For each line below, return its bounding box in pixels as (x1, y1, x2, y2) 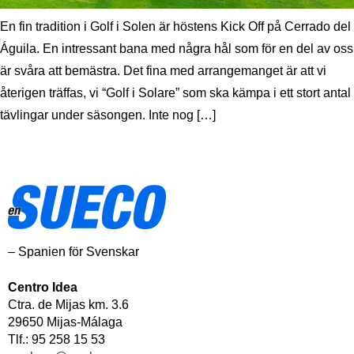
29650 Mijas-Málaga (8, 315, 122, 330)
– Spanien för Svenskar (8, 245, 139, 259)
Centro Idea (8, 281, 77, 295)
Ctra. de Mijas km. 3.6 (8, 298, 129, 312)
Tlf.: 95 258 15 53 (8, 333, 105, 347)
